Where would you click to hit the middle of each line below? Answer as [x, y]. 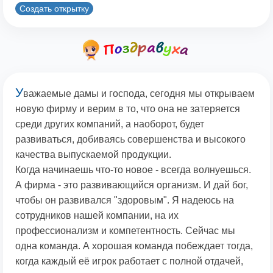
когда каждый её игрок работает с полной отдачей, [129, 261]
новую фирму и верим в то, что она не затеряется [128, 109]
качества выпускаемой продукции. [93, 155]
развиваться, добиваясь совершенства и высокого [130, 140]
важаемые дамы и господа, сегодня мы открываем [139, 94]
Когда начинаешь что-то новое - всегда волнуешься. [133, 170]
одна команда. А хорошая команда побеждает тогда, [134, 246]
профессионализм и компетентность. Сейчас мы [125, 231]
